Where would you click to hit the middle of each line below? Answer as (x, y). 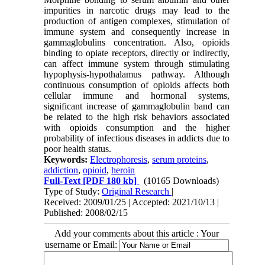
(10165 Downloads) (182, 181)
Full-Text (62, 181)
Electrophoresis (119, 160)
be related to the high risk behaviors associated (137, 117)
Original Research (137, 192)
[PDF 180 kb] (109, 181)
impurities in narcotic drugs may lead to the (137, 11)
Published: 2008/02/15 (86, 213)
